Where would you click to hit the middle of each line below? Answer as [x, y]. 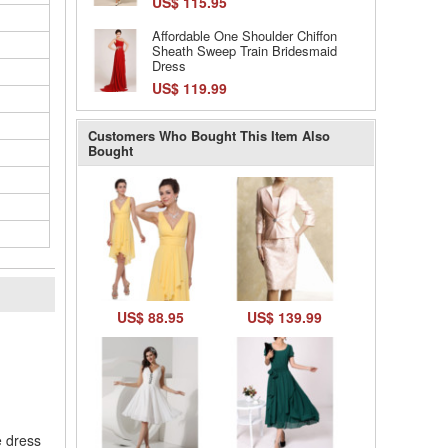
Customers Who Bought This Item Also [209, 135]
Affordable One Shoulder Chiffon [244, 35]
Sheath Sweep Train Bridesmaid [244, 50]
